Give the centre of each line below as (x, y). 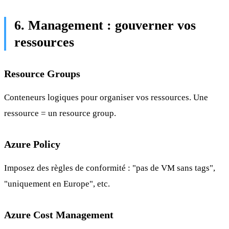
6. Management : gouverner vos (105, 26)
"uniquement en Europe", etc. (57, 184)
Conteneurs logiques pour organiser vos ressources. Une (106, 98)
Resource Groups (42, 74)
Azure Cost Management (59, 214)
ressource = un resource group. (60, 113)
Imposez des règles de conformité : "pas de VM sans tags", (110, 168)
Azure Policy (32, 144)
